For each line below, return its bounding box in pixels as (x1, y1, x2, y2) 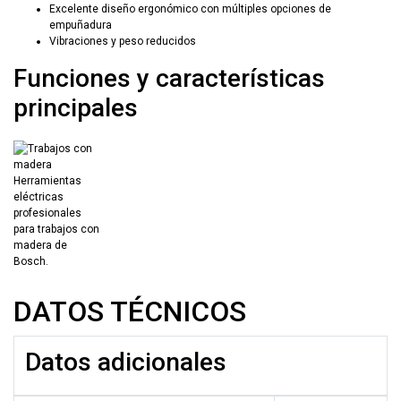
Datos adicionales (25, 346, 226, 377)
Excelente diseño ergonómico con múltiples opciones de (49, 2, 331, 15)
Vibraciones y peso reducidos (49, 34, 196, 47)
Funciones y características (13, 63, 325, 93)
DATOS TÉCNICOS (13, 294, 246, 328)
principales (13, 92, 138, 123)
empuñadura (49, 18, 112, 31)
